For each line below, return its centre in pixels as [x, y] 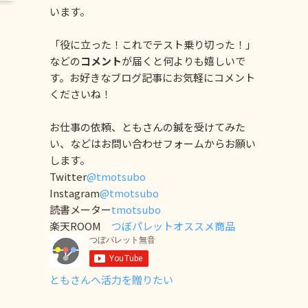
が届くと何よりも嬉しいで [184, 60]
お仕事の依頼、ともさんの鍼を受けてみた [147, 126]
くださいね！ [80, 93]
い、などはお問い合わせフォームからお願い [153, 143]
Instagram [75, 192]
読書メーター [80, 209]
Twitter [68, 176]
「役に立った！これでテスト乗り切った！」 [153, 44]
